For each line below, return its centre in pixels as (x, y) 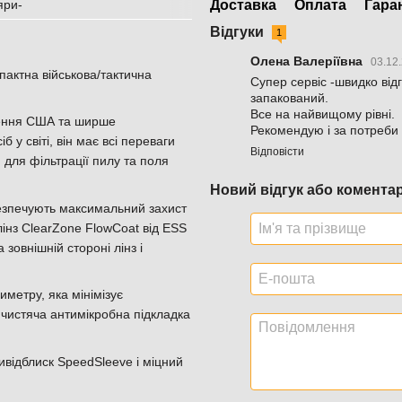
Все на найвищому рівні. (323, 114)
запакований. (289, 98)
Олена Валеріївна (308, 61)
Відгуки (239, 32)
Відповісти (277, 152)
